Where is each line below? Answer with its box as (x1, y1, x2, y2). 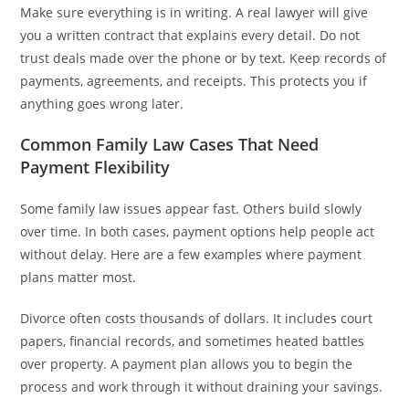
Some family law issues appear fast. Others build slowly (20, 199, 362, 217)
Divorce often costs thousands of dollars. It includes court (20, 309, 373, 327)
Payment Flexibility (20, 155, 171, 178)
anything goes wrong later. (20, 94, 184, 112)
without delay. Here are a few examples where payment (20, 245, 362, 263)
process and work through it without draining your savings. (20, 377, 383, 395)
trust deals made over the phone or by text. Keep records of (20, 48, 387, 67)
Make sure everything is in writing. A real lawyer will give (20, 3, 369, 21)
